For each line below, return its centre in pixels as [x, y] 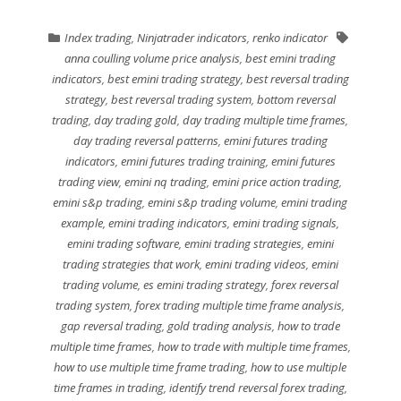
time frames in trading [108, 388]
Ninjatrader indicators [192, 38]
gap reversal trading [111, 326]
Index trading [98, 38]
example [82, 223]
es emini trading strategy [204, 285]
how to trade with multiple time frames [252, 347]
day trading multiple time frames [264, 120]
